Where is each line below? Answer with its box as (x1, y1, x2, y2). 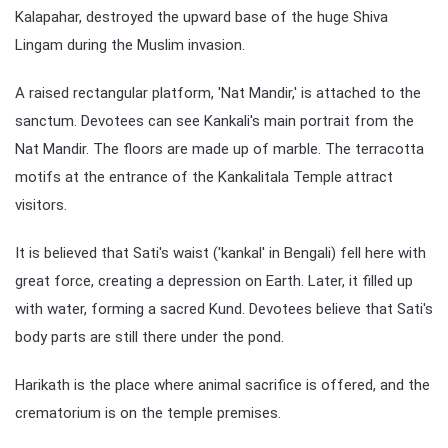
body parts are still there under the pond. (15, 327, 284, 346)
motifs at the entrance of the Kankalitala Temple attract (15, 167, 393, 186)
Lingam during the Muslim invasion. (15, 35, 245, 54)
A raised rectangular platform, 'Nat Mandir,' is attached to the (15, 83, 421, 102)
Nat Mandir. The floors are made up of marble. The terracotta (15, 139, 424, 158)
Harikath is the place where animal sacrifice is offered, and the (15, 375, 430, 394)
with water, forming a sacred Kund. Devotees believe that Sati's (15, 299, 433, 318)
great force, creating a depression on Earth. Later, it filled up (15, 271, 413, 290)
